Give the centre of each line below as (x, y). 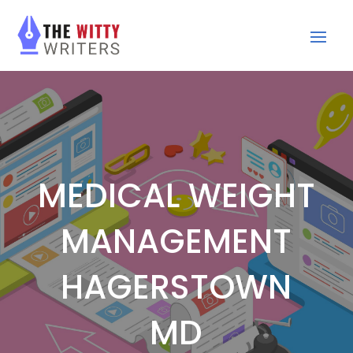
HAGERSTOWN (176, 288)
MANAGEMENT (176, 242)
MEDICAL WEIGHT (176, 196)
